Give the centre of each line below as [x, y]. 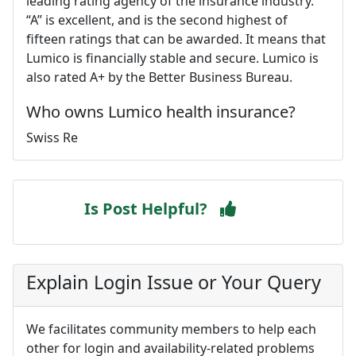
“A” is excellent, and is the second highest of [157, 19]
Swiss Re [52, 137]
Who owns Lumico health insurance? [161, 111]
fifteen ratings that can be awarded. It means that [176, 39]
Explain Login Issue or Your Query [174, 282]
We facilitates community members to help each [171, 329]
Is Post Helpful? [146, 208]
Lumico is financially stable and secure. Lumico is [172, 58]
